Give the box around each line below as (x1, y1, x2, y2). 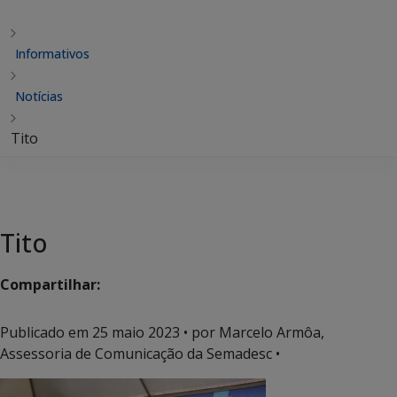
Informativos (15, 45, 90, 62)
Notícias (15, 88, 63, 105)
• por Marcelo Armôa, (180, 323, 324, 342)
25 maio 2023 (92, 323, 180, 342)
